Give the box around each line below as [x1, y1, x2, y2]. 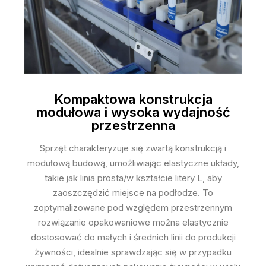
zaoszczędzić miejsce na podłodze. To [53, 186, 213, 198]
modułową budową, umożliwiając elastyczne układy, [27, 157, 239, 169]
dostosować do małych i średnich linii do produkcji [30, 231, 236, 243]
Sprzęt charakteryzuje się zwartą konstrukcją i [40, 142, 226, 154]
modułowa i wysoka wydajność [36, 104, 230, 120]
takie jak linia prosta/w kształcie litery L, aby [44, 172, 222, 183]
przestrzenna [91, 117, 175, 133]
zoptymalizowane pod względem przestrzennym [34, 201, 232, 213]
